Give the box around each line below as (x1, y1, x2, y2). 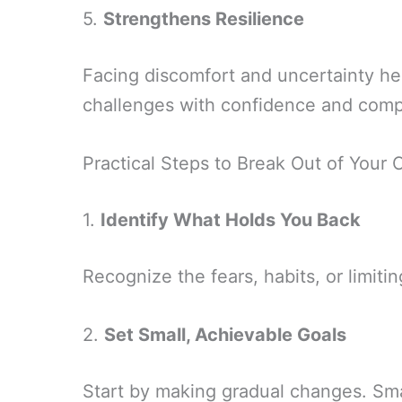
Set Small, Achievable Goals (104, 324, 346, 345)
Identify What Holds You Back (100, 209, 361, 231)
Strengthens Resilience (103, 8, 304, 30)
